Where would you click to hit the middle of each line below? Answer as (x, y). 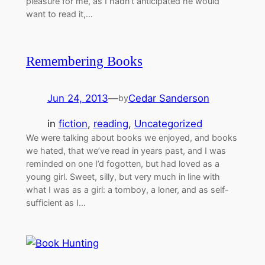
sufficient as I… (56, 203)
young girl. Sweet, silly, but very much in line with (123, 177)
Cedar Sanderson (169, 98)
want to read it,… (59, 14)
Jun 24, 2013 (77, 98)
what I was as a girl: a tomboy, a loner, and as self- (127, 190)
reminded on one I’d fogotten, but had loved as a (122, 164)
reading (111, 124)
